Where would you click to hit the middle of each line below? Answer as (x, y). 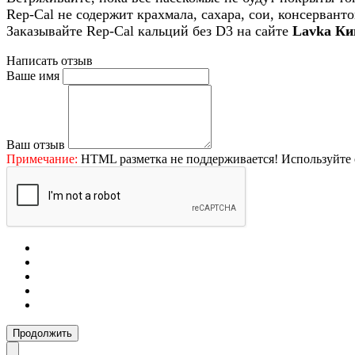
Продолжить (42, 334)
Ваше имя (33, 76)
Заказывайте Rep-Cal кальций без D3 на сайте (149, 31)
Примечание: (42, 159)
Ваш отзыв (36, 145)
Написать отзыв (50, 61)
